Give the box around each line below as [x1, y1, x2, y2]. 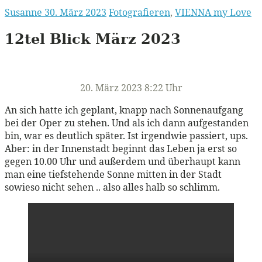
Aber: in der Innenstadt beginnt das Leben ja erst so [5, 142, 237, 155]
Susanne [5, 6, 44, 19]
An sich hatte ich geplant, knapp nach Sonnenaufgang [5, 103, 243, 116]
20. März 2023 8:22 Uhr [80, 81, 182, 94]
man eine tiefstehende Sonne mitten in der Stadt [5, 167, 222, 181]
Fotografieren [109, 6, 170, 19]
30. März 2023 [44, 6, 106, 19]
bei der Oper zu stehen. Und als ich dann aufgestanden [5, 116, 249, 129]
